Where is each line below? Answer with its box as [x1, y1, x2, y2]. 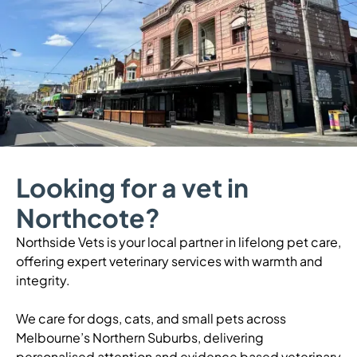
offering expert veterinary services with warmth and [16, 253, 323, 270]
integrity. [16, 272, 70, 289]
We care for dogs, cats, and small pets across [16, 310, 286, 328]
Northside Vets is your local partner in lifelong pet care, [16, 233, 341, 251]
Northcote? [16, 202, 160, 234]
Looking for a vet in [16, 171, 249, 204]
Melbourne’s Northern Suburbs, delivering [16, 329, 264, 347]
